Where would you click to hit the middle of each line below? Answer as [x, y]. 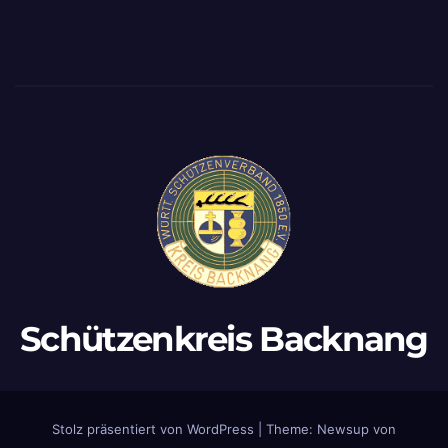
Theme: [291, 428]
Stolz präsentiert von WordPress [155, 428]
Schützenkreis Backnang [224, 338]
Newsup [343, 428]
